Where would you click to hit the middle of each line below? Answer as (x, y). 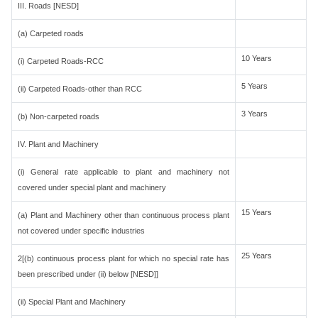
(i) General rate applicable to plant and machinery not (124, 172)
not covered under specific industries (81, 231)
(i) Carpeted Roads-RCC (61, 61)
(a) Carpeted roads (51, 33)
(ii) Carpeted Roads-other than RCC (80, 89)
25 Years (257, 256)
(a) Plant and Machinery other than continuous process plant (124, 215)
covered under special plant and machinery (92, 187)
